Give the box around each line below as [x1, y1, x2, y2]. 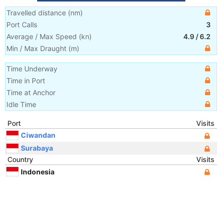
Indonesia [21, 167, 55, 176]
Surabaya [21, 143, 53, 152]
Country [7, 155, 33, 164]
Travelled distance [6, 8, 66, 17]
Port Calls [6, 20, 37, 29]
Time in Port [6, 76, 45, 85]
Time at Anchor [6, 88, 55, 97]
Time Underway [6, 64, 57, 73]
